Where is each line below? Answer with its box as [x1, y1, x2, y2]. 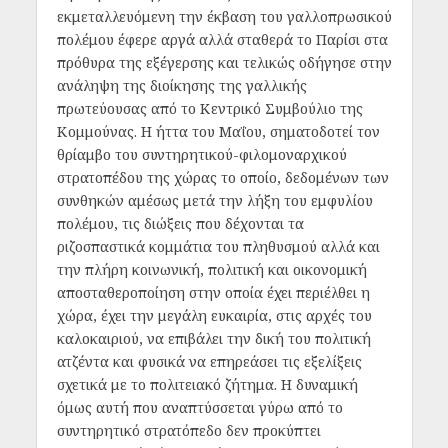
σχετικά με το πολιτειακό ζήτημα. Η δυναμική [56, 375, 358, 395]
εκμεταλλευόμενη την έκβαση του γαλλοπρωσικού [56, 7, 392, 27]
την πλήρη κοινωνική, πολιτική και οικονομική [56, 260, 367, 280]
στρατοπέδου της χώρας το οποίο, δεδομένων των [56, 168, 389, 188]
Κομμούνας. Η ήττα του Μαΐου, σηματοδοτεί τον [56, 122, 380, 142]
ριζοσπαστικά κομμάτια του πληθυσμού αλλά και [56, 237, 380, 257]
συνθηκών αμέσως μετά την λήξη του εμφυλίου [56, 191, 373, 211]
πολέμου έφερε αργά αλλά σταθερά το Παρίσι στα [56, 30, 388, 50]
